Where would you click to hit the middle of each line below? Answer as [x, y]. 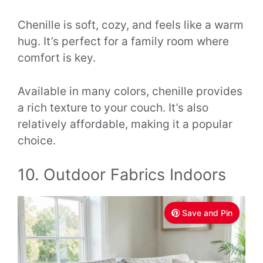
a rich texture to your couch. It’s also [113, 107]
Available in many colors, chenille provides [130, 91]
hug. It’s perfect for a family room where [123, 42]
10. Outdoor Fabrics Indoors [122, 175]
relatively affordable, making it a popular [125, 124]
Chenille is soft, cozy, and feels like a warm [131, 25]
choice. [37, 140]
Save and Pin [207, 213]
